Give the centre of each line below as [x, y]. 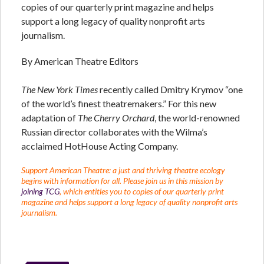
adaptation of [49, 117]
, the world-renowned [197, 117]
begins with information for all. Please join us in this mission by [122, 180]
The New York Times [60, 89]
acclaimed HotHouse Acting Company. [100, 146]
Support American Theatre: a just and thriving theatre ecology [123, 170]
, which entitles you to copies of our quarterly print [142, 191]
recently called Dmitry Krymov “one [170, 89]
